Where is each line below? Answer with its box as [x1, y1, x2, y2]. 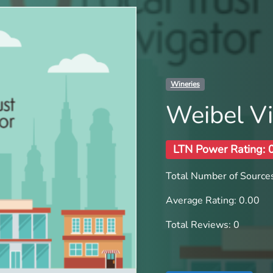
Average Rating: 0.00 [166, 193, 260, 207]
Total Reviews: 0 [166, 218, 239, 232]
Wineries [170, 79, 200, 90]
